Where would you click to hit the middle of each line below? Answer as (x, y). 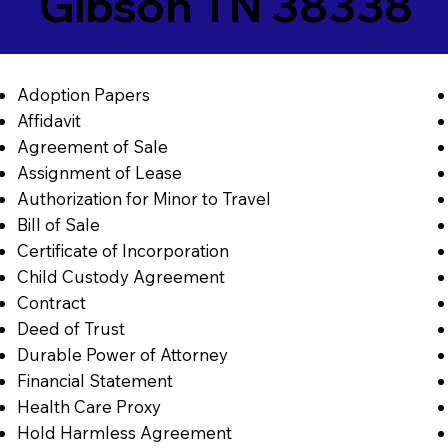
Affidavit (48, 121)
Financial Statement (94, 381)
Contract (51, 303)
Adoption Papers (83, 95)
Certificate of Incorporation (122, 251)
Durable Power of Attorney (122, 355)
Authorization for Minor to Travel (143, 199)
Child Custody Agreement (120, 277)
